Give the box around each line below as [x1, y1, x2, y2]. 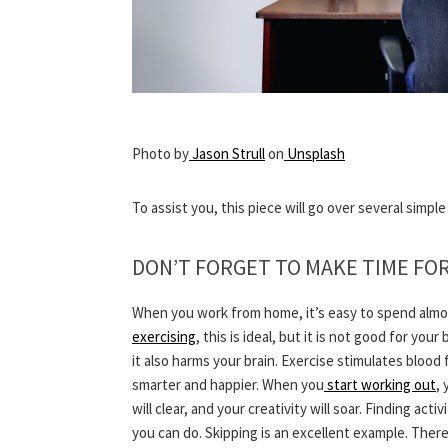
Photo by [132, 144, 189, 164]
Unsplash [287, 144, 345, 164]
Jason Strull [192, 144, 265, 164]
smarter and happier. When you [132, 375, 324, 395]
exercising [132, 327, 196, 347]
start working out [324, 375, 436, 395]
